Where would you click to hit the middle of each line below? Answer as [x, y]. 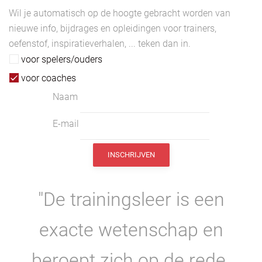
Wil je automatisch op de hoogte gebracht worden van [120, 13]
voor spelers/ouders [62, 60]
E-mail [66, 124]
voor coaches [49, 78]
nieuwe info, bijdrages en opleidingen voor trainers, [113, 29]
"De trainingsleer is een [131, 200]
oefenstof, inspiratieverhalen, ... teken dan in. [100, 44]
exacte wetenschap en [131, 230]
